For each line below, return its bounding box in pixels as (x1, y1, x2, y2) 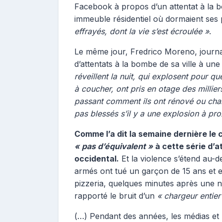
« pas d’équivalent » (74, 141, 153, 151)
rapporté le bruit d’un (74, 191, 157, 201)
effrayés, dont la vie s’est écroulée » (74, 26, 209, 36)
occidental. (74, 154, 119, 164)
